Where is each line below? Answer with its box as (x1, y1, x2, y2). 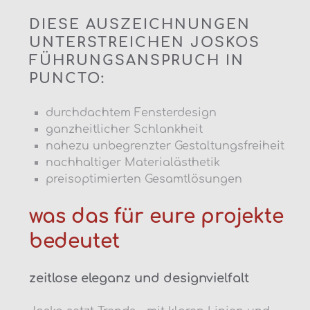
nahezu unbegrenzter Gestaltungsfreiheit (46, 139, 284, 152)
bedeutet (29, 230, 120, 253)
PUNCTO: (29, 70, 105, 86)
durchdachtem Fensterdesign (46, 106, 217, 119)
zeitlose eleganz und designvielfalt (29, 271, 249, 285)
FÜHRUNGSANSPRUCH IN (29, 52, 244, 69)
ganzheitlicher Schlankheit (46, 122, 203, 136)
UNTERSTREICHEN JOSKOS (29, 34, 260, 51)
